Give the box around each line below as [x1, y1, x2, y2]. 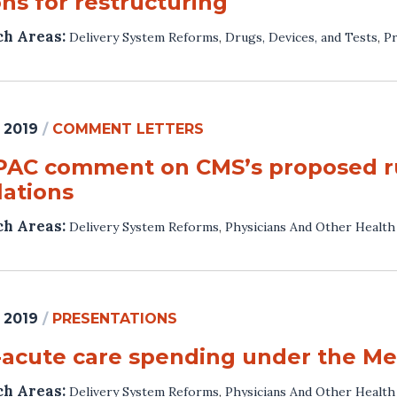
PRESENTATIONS [52, 309, 177, 327]
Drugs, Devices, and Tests [225, 28, 378, 45]
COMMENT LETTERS [52, 120, 204, 137]
